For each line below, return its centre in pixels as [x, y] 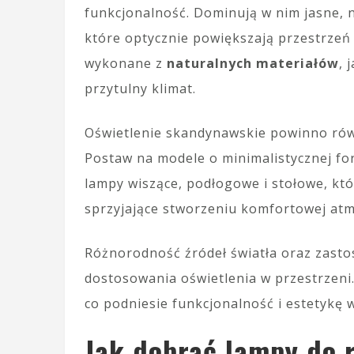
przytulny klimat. [140, 88]
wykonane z [126, 63]
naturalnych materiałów [253, 63]
